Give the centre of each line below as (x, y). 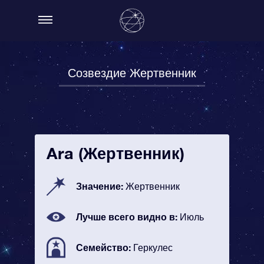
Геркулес (153, 247)
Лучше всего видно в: (128, 217)
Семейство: (105, 247)
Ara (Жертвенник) (115, 153)
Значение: (101, 186)
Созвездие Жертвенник (132, 73)
